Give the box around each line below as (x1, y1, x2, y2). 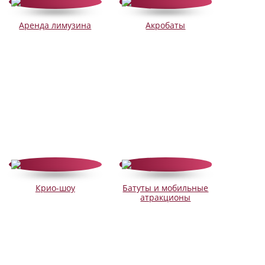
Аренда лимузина (19, 20, 92, 31)
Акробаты (146, 20, 186, 31)
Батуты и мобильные (122, 182, 209, 194)
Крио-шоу (35, 182, 75, 194)
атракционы (140, 192, 191, 203)
